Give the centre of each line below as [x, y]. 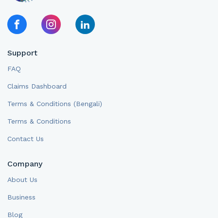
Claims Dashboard [37, 86]
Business [21, 197]
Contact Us [26, 138]
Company [25, 163]
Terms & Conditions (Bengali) [55, 103]
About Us [22, 179]
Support [22, 53]
